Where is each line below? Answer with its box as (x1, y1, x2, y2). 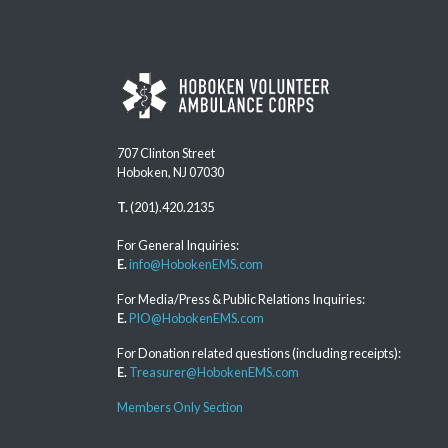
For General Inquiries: (117, 236, 239, 253)
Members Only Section (117, 398, 243, 415)
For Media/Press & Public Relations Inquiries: (117, 290, 365, 307)
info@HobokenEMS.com (129, 255, 263, 272)
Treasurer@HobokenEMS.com (129, 363, 299, 380)
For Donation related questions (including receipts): (117, 344, 401, 361)
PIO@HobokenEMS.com (129, 309, 264, 326)
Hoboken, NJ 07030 (117, 163, 224, 180)
